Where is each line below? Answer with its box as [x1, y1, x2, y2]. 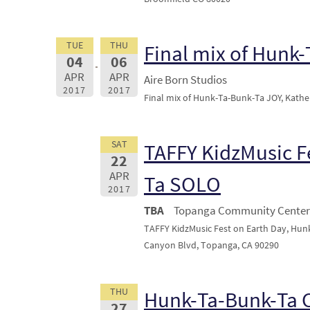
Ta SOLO [144, 170, 221, 198]
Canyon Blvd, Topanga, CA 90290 [144, 239, 279, 252]
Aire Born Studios [144, 72, 227, 88]
